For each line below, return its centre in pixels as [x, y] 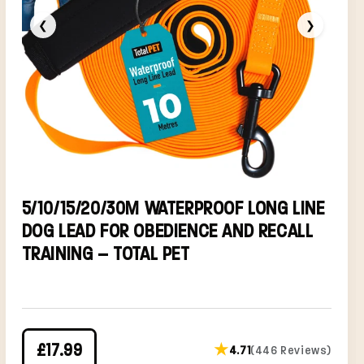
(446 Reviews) [291, 351]
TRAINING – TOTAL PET [106, 253]
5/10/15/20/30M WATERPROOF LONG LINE [173, 208]
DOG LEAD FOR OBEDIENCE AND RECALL [167, 230]
